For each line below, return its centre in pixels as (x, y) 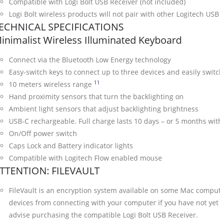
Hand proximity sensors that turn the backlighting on (96, 97)
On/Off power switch (43, 134)
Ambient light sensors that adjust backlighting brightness (104, 109)
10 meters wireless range (51, 84)
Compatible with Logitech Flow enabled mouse (85, 158)
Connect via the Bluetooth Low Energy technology (90, 60)
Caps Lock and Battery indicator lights (71, 146)
